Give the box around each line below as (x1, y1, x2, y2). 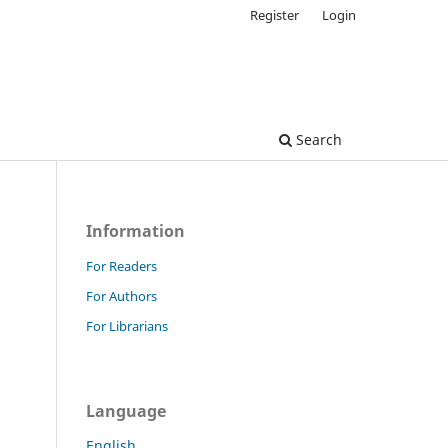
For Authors (86, 286, 157, 305)
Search (292, 129, 342, 149)
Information (86, 219, 185, 242)
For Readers (86, 256, 157, 275)
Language (86, 399, 166, 422)
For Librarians (86, 316, 168, 335)
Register (250, 5, 300, 24)
